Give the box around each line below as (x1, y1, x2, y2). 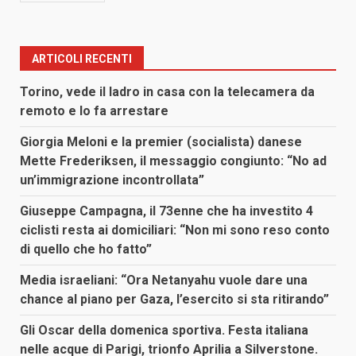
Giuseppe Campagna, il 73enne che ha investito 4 (20, 203, 313, 219)
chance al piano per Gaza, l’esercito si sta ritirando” (20, 292, 329, 308)
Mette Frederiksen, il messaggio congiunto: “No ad (20, 153, 327, 169)
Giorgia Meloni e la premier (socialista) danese (20, 134, 302, 150)
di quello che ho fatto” (20, 242, 152, 257)
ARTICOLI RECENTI (32, 52, 132, 66)
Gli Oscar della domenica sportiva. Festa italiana (20, 323, 308, 339)
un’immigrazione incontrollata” (20, 172, 204, 188)
